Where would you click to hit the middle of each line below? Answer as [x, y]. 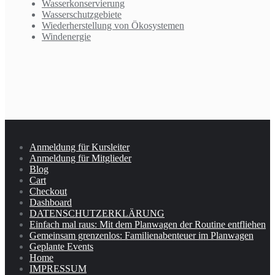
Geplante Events [61, 247]
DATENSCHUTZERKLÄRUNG [97, 214]
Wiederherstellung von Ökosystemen [113, 26]
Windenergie [66, 37]
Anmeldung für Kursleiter [79, 147]
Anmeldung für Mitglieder [80, 158]
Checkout [48, 192]
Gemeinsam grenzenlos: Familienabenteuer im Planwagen [141, 236]
